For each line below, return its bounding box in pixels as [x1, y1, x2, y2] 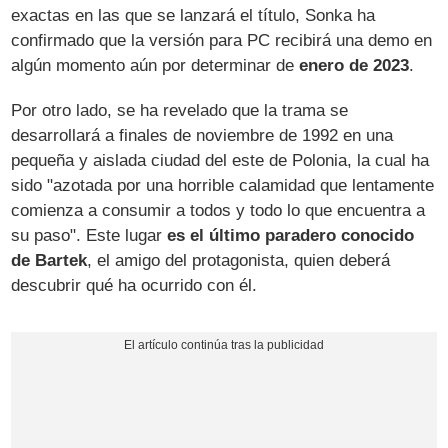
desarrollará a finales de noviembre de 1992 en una [11, 126, 394, 146]
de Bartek [11, 251, 88, 271]
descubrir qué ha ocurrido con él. [11, 276, 258, 296]
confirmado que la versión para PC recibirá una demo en [11, 31, 433, 51]
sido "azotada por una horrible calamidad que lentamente [11, 176, 435, 196]
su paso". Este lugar [11, 226, 168, 246]
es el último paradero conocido [167, 226, 415, 246]
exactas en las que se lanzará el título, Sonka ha [11, 6, 376, 26]
